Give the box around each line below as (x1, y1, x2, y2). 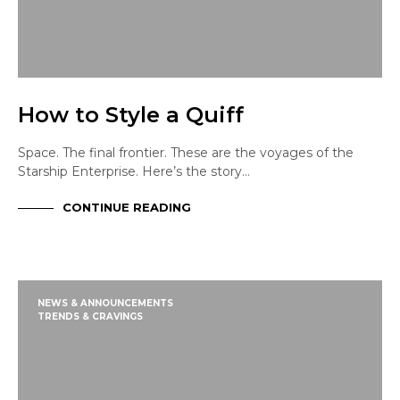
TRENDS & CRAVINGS (37, 311, 143, 323)
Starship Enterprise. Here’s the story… (18, 163, 250, 180)
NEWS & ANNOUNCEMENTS (37, 297, 173, 310)
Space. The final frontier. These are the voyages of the (18, 145, 354, 162)
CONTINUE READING (62, 199, 191, 214)
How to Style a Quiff (18, 102, 244, 129)
